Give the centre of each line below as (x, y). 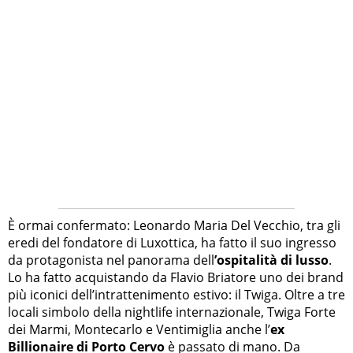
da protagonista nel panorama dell (111, 260)
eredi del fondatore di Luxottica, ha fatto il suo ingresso (172, 243)
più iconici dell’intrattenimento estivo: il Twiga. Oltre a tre (176, 295)
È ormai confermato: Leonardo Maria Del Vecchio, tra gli (174, 226)
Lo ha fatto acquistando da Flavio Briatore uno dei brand (176, 278)
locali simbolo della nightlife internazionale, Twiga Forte (172, 312)
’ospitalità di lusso (271, 260)
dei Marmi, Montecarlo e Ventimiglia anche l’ (139, 330)
